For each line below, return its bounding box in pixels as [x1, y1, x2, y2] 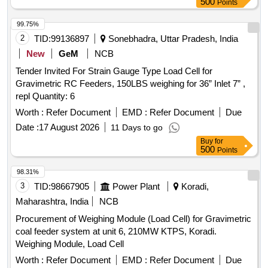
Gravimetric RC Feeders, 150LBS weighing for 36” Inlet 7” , [16, 78, 245, 89]
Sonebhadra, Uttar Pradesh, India [106, 33, 238, 44]
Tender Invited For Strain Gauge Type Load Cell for [16, 66, 212, 77]
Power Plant [112, 181, 160, 192]
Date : [16, 122, 39, 133]
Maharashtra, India [16, 196, 89, 207]
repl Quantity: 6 [32, 91, 75, 102]
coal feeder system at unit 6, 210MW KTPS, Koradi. [16, 226, 217, 237]
